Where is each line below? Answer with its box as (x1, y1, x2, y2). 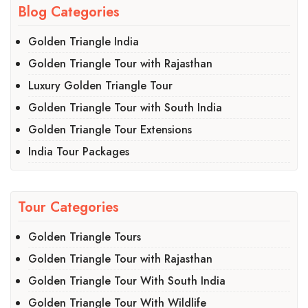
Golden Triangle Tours (28, 228, 141, 245)
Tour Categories (18, 197, 119, 217)
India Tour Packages (28, 143, 129, 159)
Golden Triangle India (28, 33, 139, 49)
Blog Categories (18, 1, 120, 22)
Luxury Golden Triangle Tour (28, 77, 173, 93)
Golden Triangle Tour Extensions (28, 121, 192, 137)
